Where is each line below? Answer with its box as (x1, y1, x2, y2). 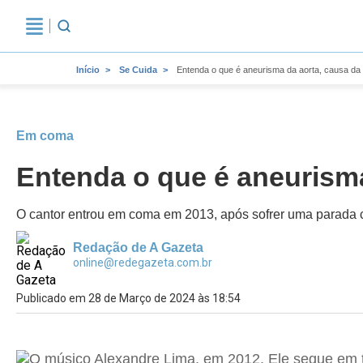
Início (76, 65, 100, 75)
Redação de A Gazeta (73, 241, 203, 254)
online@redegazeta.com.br (73, 256, 212, 269)
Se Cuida (119, 65, 157, 75)
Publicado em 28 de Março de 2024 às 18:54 (16, 292, 241, 305)
